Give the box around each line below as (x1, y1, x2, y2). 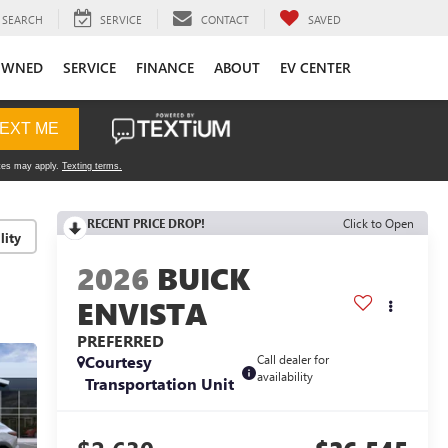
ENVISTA (76, 293, 208, 334)
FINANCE (136, 57, 194, 77)
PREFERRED (76, 330, 164, 352)
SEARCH (2, 11, 43, 27)
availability (257, 368, 314, 385)
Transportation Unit (84, 373, 234, 395)
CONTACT (201, 11, 249, 27)
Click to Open (343, 215, 414, 231)
